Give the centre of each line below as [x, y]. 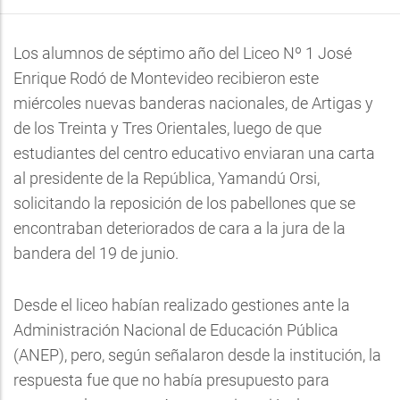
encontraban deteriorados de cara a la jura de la [179, 228]
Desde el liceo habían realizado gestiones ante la [182, 305]
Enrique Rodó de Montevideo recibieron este [166, 78]
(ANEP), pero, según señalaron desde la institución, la [197, 355]
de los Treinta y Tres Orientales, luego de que [167, 128]
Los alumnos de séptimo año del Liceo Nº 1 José [183, 53]
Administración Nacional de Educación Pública [176, 330]
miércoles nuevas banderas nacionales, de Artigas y [193, 103]
